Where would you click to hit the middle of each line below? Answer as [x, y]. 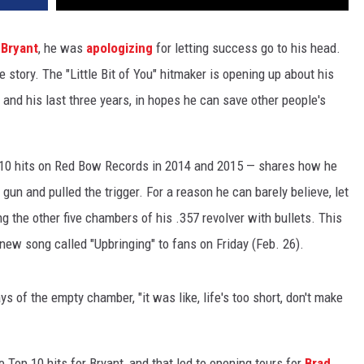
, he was [62, 48]
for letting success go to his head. [247, 48]
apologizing [119, 48]
